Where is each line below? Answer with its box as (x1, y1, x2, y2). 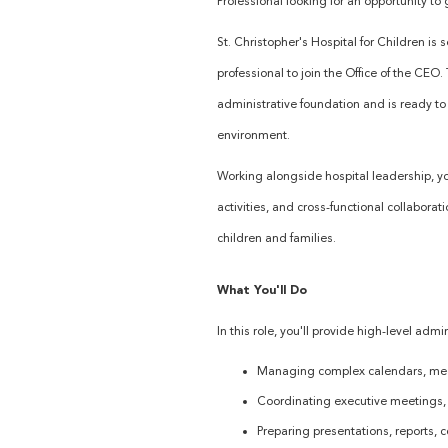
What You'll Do (217, 283, 307, 297)
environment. (217, 128, 290, 142)
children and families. (217, 231, 336, 245)
